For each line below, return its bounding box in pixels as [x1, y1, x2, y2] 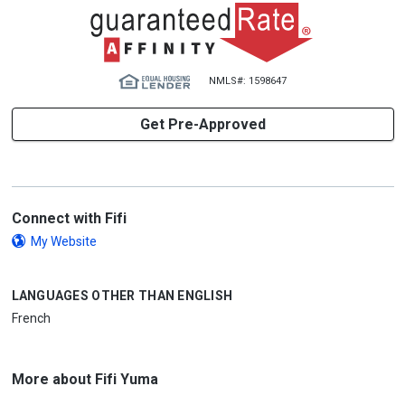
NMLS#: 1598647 [209, 75, 287, 87]
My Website [30, 234, 97, 249]
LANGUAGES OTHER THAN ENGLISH [11, 288, 233, 303]
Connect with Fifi [11, 210, 127, 227]
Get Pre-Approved [139, 116, 266, 133]
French [11, 311, 51, 325]
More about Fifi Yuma [11, 371, 158, 388]
